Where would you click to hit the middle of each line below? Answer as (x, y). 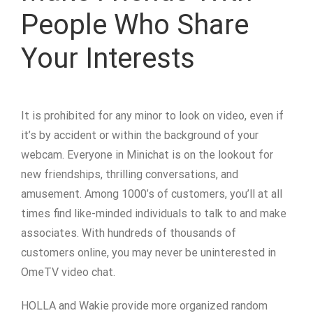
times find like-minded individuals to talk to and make (154, 213)
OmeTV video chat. (68, 272)
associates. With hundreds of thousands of (129, 233)
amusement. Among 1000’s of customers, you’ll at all (152, 194)
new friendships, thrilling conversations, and (130, 174)
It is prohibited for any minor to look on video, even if (152, 116)
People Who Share (135, 25)
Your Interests (108, 58)
